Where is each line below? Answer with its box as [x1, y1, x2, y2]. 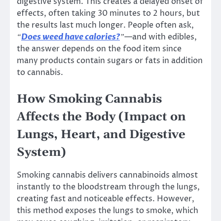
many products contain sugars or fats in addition [17, 55, 203, 66]
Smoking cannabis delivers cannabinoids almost [17, 169, 198, 181]
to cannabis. [17, 67, 63, 78]
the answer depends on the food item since [17, 43, 182, 54]
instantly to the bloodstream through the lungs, [17, 181, 200, 192]
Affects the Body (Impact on [17, 109, 186, 124]
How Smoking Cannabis [17, 91, 162, 107]
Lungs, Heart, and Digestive [17, 127, 185, 142]
